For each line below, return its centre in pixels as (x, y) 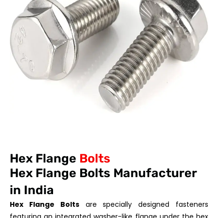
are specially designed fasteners (144, 204)
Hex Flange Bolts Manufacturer (103, 173)
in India (32, 190)
